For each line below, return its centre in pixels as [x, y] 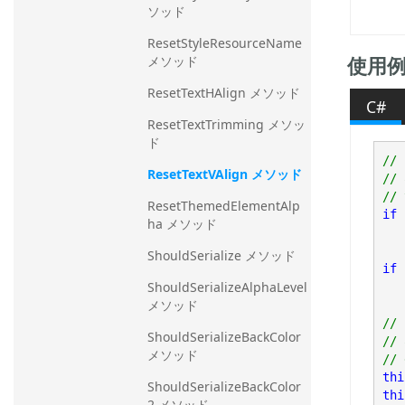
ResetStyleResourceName [225, 42]
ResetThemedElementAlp [224, 205]
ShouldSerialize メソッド [221, 255]
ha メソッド [182, 223]
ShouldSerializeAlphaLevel [227, 287]
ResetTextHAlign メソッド [224, 92]
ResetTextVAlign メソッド [225, 174]
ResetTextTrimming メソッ [226, 124]
